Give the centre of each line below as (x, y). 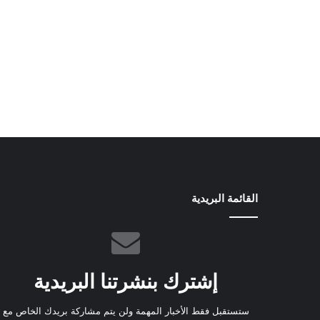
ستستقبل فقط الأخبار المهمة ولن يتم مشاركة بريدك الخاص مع (126, 311)
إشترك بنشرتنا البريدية (126, 282)
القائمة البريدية (225, 199)
